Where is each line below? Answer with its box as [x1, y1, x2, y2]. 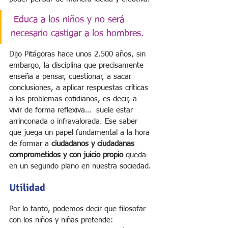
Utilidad [9, 181, 45, 194]
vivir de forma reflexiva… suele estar [9, 106, 135, 115]
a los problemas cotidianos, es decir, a [9, 95, 139, 103]
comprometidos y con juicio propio [9, 151, 123, 159]
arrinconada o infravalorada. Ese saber [9, 118, 140, 126]
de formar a [9, 140, 51, 148]
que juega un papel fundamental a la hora [9, 129, 152, 137]
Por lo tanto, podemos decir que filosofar [9, 205, 148, 213]
